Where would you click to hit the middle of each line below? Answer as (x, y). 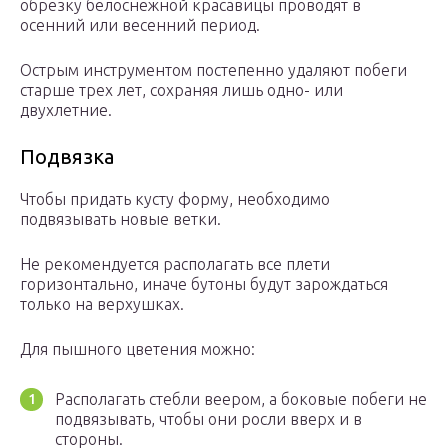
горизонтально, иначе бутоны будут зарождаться (204, 284)
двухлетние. (66, 110)
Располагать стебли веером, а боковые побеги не (241, 399)
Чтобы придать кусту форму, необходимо (175, 199)
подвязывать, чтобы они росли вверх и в (208, 419)
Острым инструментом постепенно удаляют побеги (213, 70)
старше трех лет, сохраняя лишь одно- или (181, 90)
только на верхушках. (102, 304)
